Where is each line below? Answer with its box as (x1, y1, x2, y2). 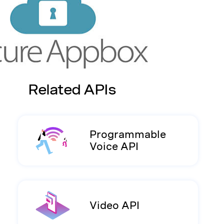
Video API (89, 199, 140, 211)
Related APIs (28, 80, 115, 98)
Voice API (89, 140, 139, 152)
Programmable (89, 128, 166, 140)
